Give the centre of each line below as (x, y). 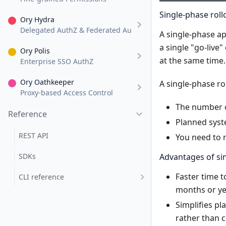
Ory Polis (35, 51)
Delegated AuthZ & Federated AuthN (82, 30)
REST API (34, 135)
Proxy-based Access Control (67, 93)
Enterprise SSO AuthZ (57, 61)
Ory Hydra (37, 19)
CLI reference (41, 177)
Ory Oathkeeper (47, 82)
